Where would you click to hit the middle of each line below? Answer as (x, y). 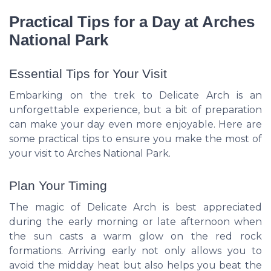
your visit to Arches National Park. (90, 154)
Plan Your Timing (58, 186)
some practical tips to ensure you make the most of (135, 139)
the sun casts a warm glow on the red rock (135, 237)
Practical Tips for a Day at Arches (132, 21)
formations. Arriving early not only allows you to (135, 251)
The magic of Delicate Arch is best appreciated (135, 207)
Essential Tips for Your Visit (88, 74)
